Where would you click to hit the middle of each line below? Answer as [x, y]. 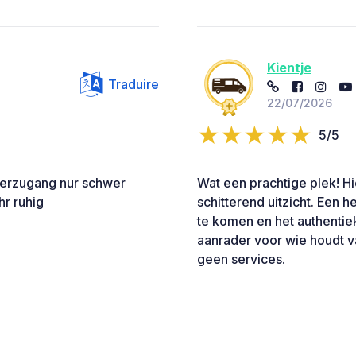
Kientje [289, 68]
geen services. [241, 259]
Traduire [133, 84]
